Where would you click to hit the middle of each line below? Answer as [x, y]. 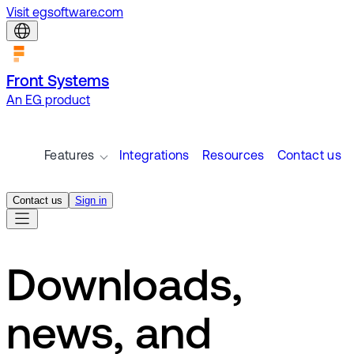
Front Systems [58, 82]
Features [70, 156]
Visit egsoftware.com [65, 13]
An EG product [48, 101]
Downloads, [124, 290]
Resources [233, 156]
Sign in [91, 200]
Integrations [154, 156]
